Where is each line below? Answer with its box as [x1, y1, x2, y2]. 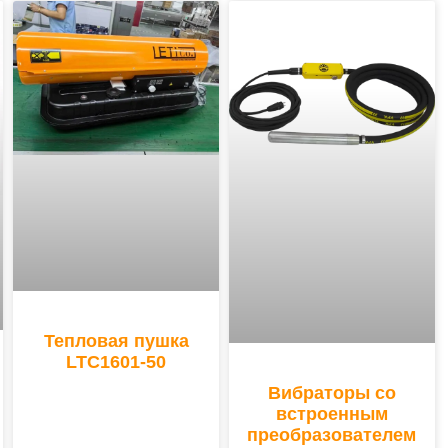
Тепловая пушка [43, 331, 189, 352]
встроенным [275, 403, 388, 424]
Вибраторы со [267, 382, 396, 403]
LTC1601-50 [66, 352, 167, 373]
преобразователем [247, 424, 417, 445]
